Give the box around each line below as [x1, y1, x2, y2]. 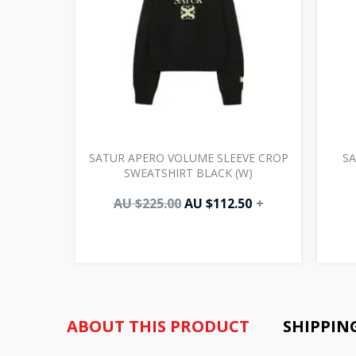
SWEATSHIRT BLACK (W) [124, 164, 253, 180]
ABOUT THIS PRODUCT [67, 315, 250, 337]
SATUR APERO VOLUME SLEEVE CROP [88, 149, 288, 165]
